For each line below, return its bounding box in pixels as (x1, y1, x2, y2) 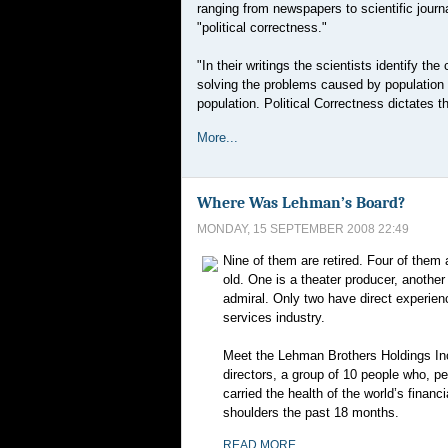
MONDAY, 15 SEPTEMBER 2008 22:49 (197, 222, 409, 236)
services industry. (223, 310, 325, 325)
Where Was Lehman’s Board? (197, 193, 405, 212)
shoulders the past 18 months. (223, 405, 399, 420)
